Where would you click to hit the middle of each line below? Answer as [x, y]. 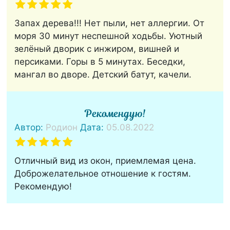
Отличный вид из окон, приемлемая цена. [106, 161]
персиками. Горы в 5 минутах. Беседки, [100, 62]
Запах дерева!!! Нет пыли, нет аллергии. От [110, 23]
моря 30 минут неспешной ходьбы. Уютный [109, 36]
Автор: [30, 128]
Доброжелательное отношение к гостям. [103, 174]
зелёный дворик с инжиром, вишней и [97, 49]
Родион [62, 128]
